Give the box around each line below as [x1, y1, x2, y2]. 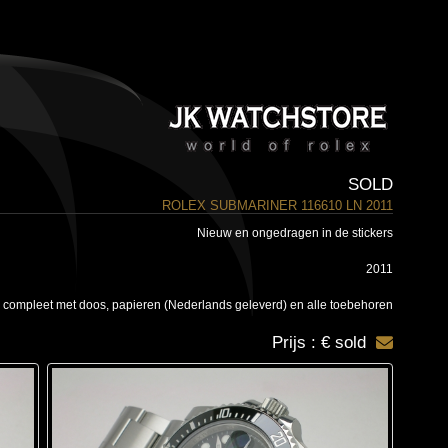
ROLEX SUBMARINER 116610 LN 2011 [161, 198, 393, 213]
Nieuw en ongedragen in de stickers [196, 226, 393, 240]
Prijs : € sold [271, 333, 366, 352]
